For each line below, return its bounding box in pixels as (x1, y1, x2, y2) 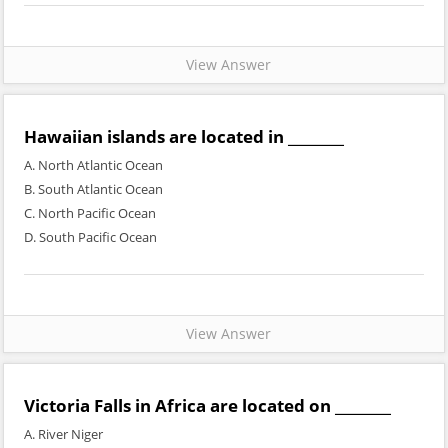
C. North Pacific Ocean (24, 204, 156, 222)
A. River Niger (24, 425, 103, 443)
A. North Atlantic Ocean (24, 156, 163, 174)
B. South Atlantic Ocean (24, 180, 163, 198)
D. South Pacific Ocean (24, 228, 157, 246)
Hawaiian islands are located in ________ (24, 125, 344, 148)
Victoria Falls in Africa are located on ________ (24, 394, 391, 417)
